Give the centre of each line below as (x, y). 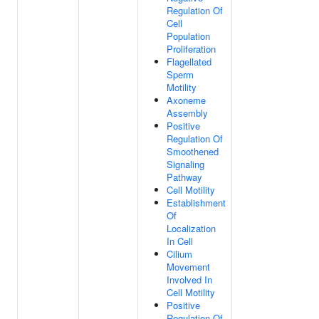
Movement (188, 267)
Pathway (184, 177)
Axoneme (186, 100)
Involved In (189, 279)
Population (188, 36)
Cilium (179, 254)
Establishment (196, 203)
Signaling (185, 164)
